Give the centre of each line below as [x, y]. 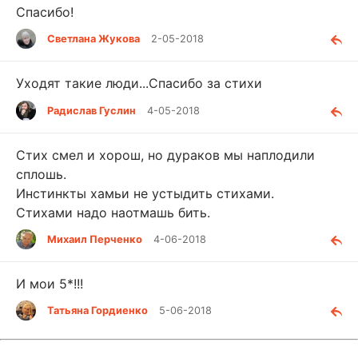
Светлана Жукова [93, 39]
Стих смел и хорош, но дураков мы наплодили [165, 155]
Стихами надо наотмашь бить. [113, 212]
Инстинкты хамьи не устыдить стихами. [145, 193]
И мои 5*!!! [50, 283]
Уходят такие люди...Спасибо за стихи [139, 84]
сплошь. [41, 174]
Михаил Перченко [95, 239]
